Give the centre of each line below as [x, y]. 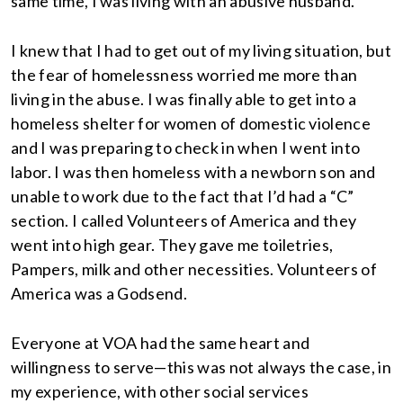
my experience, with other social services [160, 391]
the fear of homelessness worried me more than [184, 75]
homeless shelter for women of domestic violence [191, 123]
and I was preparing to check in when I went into [186, 148]
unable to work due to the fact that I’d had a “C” [183, 196]
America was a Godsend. [99, 293]
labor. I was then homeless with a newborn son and [193, 172]
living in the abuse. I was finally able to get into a [184, 99]
